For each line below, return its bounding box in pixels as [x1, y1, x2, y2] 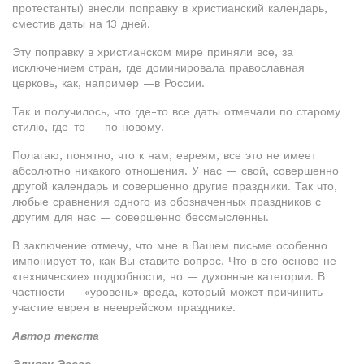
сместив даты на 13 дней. [12, 17, 150, 31]
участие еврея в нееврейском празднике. [12, 301, 236, 314]
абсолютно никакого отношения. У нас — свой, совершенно [12, 164, 339, 178]
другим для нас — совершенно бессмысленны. [12, 210, 269, 224]
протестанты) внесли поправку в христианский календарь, [12, 2, 327, 15]
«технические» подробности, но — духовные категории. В [12, 270, 325, 284]
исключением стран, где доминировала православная [12, 61, 305, 75]
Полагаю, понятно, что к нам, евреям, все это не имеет [12, 149, 316, 162]
